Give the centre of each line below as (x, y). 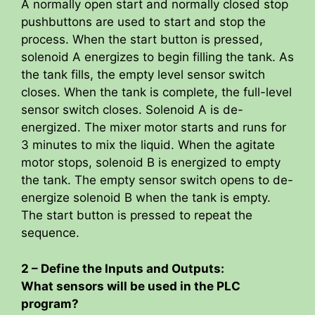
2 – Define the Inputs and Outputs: (123, 268)
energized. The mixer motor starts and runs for (154, 128)
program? (50, 303)
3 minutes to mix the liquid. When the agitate (148, 145)
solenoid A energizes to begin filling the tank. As (157, 57)
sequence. (50, 233)
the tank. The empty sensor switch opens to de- (157, 180)
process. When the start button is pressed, (142, 40)
